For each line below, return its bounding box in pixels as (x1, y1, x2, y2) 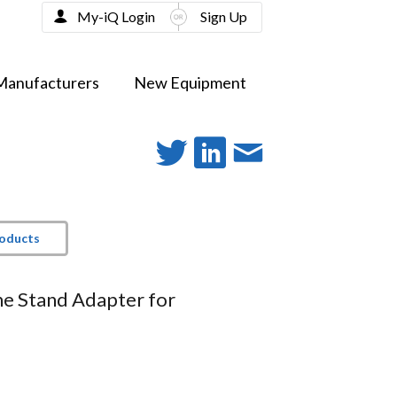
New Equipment (133, 73, 246, 93)
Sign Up (199, 8, 247, 26)
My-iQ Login (76, 8, 155, 26)
